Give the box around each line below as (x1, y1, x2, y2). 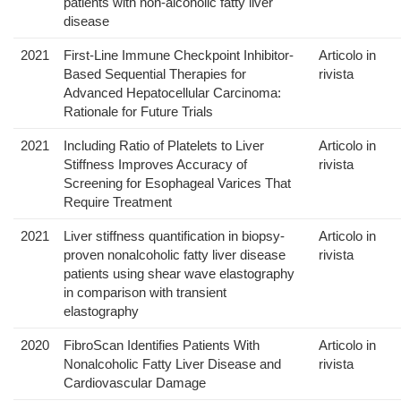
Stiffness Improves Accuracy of (64, 157, 247, 173)
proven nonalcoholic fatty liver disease (64, 247, 286, 263)
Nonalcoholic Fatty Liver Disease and (64, 356, 281, 372)
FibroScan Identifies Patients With (64, 337, 260, 354)
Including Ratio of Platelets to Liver (64, 138, 264, 154)
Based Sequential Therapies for (64, 66, 246, 82)
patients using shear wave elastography (64, 266, 294, 282)
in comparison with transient (64, 285, 226, 301)
